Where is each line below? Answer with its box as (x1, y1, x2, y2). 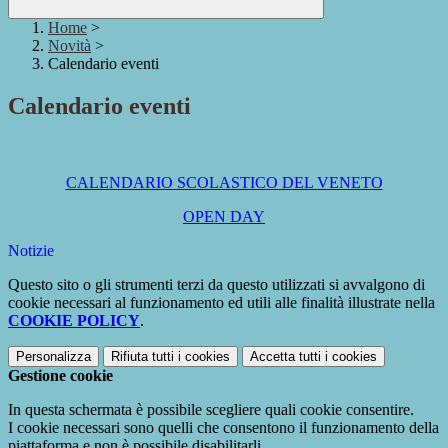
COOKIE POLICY (8, 312, 140, 330)
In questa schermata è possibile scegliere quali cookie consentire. (8, 401, 414, 419)
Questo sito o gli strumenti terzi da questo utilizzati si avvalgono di (8, 276, 425, 294)
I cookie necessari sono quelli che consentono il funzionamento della (8, 419, 439, 437)
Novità (48, 37, 91, 55)
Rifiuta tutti (111, 349, 174, 365)
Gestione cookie (8, 367, 113, 385)
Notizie (8, 242, 54, 260)
